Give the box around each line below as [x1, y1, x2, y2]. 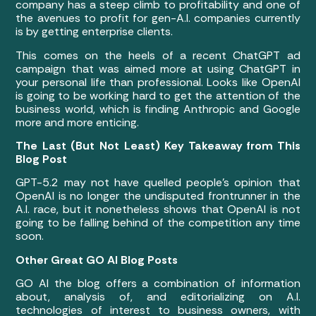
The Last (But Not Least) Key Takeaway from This [16, 138, 300, 154]
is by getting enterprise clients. [16, 24, 176, 39]
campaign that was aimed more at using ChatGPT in [16, 61, 300, 76]
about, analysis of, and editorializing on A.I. [16, 289, 300, 305]
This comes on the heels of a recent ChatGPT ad [16, 47, 300, 63]
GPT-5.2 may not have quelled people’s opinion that [16, 175, 300, 190]
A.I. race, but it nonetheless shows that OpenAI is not [16, 202, 300, 217]
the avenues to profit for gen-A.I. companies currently [16, 11, 300, 26]
